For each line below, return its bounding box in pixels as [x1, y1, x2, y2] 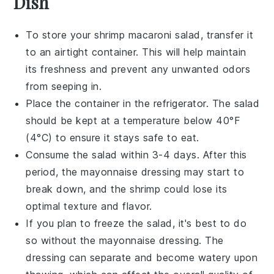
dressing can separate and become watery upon [26, 251, 258, 264]
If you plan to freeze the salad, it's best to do [26, 217, 247, 229]
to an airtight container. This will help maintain [26, 46, 246, 58]
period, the [26, 166, 81, 178]
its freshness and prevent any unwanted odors [26, 63, 251, 75]
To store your [26, 29, 95, 41]
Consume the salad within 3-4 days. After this [26, 149, 247, 161]
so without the [26, 234, 99, 246]
